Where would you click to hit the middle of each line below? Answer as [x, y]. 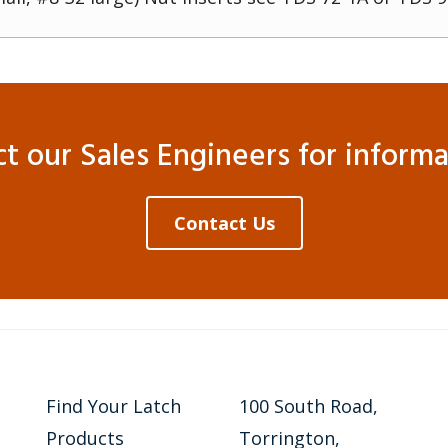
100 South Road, [308, 406]
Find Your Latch [113, 406]
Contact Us [224, 223]
